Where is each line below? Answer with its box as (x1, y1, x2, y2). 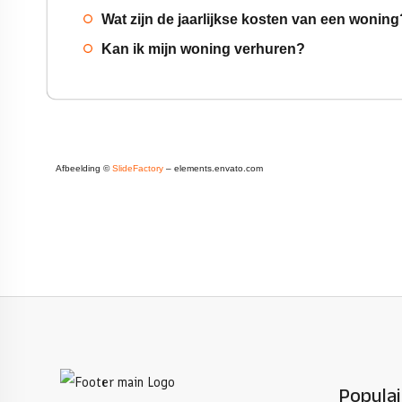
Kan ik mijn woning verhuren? (101, 41, 305, 57)
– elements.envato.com (163, 163, 263, 173)
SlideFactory (112, 163, 163, 173)
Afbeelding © (56, 163, 112, 173)
